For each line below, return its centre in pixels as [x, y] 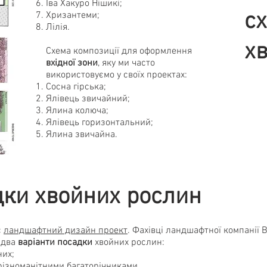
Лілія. [58, 27]
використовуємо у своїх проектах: [117, 75]
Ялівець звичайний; [88, 99]
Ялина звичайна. [82, 135]
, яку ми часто [126, 63]
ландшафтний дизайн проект [66, 231]
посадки [75, 243]
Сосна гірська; [76, 87]
